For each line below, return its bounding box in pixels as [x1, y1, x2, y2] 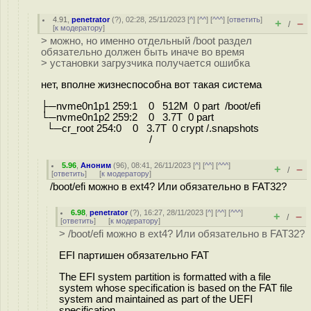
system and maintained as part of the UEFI [59, 293, 253, 305]
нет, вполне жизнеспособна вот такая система [41, 78, 262, 90]
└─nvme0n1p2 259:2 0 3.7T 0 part [41, 111, 219, 123]
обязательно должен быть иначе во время [41, 47, 244, 58]
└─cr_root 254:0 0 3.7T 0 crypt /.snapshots [41, 122, 259, 134]
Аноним [81, 161, 112, 169]
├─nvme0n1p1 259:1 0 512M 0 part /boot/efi [41, 100, 260, 112]
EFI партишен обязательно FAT [59, 249, 209, 261]
